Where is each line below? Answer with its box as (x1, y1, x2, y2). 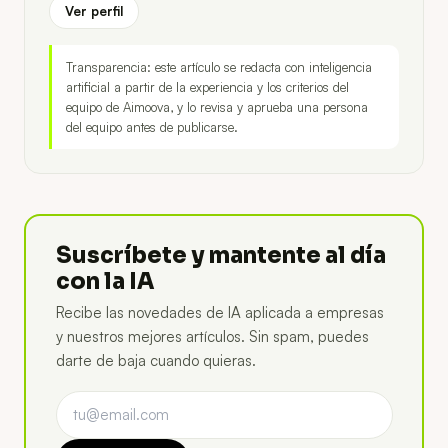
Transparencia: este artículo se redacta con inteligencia (66, 58, 372, 75)
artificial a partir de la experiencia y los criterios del (66, 78, 349, 95)
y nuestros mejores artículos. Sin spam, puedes (55, 327, 369, 347)
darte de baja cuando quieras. (55, 351, 256, 371)
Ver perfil (65, 2, 123, 19)
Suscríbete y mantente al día (55, 242, 386, 270)
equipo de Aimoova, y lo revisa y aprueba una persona (66, 98, 368, 115)
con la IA (55, 268, 154, 296)
